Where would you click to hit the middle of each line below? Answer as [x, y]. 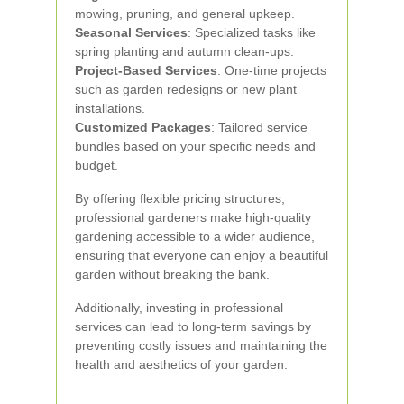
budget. [96, 165]
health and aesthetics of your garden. [181, 364]
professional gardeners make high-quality [193, 217]
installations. [110, 108]
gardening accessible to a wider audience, [195, 236]
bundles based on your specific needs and [195, 146]
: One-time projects [272, 70]
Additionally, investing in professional [179, 308]
